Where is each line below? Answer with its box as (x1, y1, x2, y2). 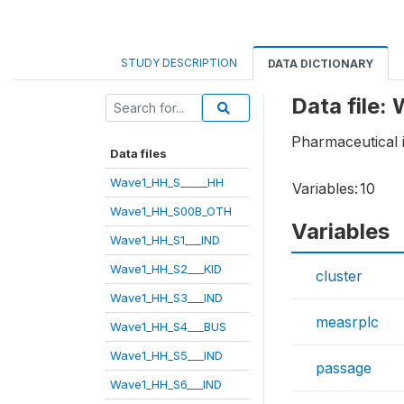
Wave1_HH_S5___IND (110, 347, 223, 363)
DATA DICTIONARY (268, 56, 373, 70)
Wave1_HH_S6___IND (110, 376, 222, 391)
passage (316, 359, 372, 378)
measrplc (316, 313, 379, 332)
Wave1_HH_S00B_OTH (110, 203, 232, 218)
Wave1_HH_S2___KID (110, 261, 222, 276)
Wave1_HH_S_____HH (110, 174, 224, 189)
